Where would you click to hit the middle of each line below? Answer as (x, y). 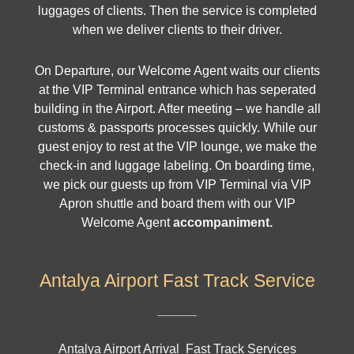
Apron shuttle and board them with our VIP (177, 204)
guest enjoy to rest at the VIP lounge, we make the (177, 147)
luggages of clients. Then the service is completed (177, 11)
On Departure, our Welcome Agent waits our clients (177, 71)
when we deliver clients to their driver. (177, 30)
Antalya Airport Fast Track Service (177, 281)
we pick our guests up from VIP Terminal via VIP (177, 185)
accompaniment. (221, 223)
